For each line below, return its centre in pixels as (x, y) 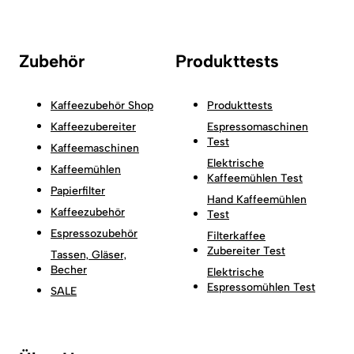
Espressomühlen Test (261, 287)
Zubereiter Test (246, 250)
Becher (69, 269)
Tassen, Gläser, (88, 254)
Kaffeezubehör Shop (102, 105)
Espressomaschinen (258, 126)
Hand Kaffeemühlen (257, 199)
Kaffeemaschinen (95, 148)
